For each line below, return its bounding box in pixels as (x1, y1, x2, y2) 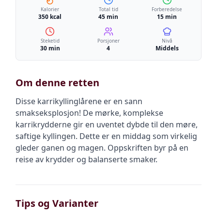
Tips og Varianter (15, 197, 98, 210)
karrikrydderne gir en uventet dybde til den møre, (15, 119, 198, 130)
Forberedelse (152, 6, 183, 13)
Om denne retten (15, 76, 99, 89)
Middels (155, 44, 179, 52)
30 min (40, 44, 60, 52)
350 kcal (38, 13, 62, 21)
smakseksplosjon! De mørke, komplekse (15, 108, 163, 118)
